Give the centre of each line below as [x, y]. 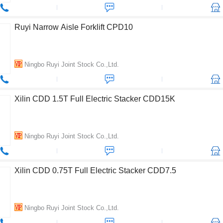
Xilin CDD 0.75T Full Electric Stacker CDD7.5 [95, 170]
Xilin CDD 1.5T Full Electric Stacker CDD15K [95, 99]
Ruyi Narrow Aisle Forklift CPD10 [74, 27]
